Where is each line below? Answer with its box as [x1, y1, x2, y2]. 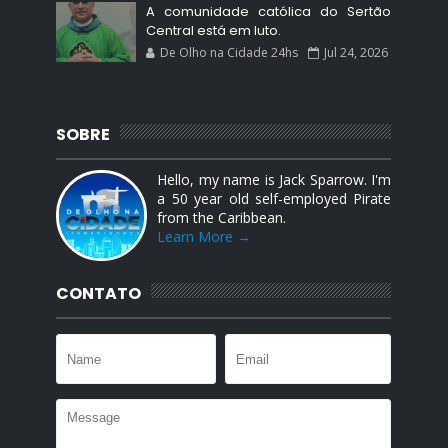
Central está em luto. [146, 21, 282, 41]
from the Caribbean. [157, 208, 287, 228]
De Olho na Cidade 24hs [160, 44, 299, 62]
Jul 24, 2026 [324, 44, 389, 62]
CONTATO [56, 282, 142, 306]
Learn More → [157, 227, 252, 247]
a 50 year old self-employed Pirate [157, 189, 392, 209]
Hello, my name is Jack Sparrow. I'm [157, 170, 392, 190]
